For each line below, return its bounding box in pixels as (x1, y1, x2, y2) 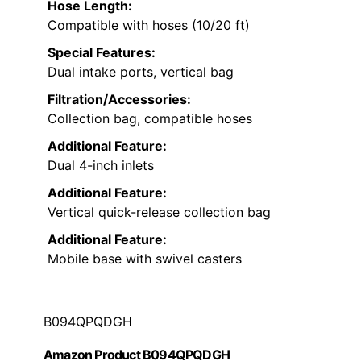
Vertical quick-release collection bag (48, 203, 271, 220)
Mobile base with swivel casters (48, 250, 242, 267)
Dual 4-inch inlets (48, 156, 154, 173)
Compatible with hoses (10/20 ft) (48, 16, 250, 33)
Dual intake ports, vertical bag (48, 63, 234, 80)
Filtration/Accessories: (48, 90, 191, 107)
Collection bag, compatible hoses (48, 110, 252, 127)
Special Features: (48, 44, 156, 60)
